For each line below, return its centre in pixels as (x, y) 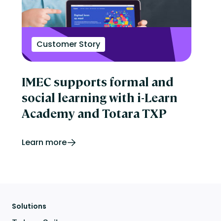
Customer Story (68, 44)
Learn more (44, 142)
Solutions (29, 206)
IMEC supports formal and (97, 81)
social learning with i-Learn (99, 97)
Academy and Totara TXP (94, 113)
